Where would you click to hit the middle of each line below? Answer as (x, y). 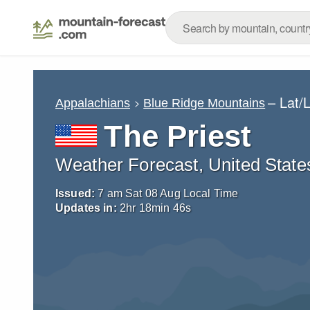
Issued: (75, 193)
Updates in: (86, 208)
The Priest (178, 136)
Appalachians (93, 103)
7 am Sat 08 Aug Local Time (168, 193)
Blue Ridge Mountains (204, 103)
